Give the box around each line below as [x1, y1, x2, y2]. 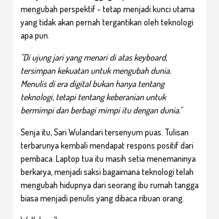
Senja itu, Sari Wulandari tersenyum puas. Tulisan [21, 126, 189, 137]
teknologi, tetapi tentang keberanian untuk [21, 91, 166, 102]
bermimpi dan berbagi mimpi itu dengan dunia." [21, 104, 182, 115]
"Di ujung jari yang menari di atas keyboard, [21, 51, 167, 63]
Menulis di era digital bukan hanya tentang [21, 78, 164, 89]
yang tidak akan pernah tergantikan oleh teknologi [21, 16, 193, 27]
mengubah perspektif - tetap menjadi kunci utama [21, 3, 195, 14]
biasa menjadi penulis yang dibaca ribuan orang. [21, 192, 184, 203]
